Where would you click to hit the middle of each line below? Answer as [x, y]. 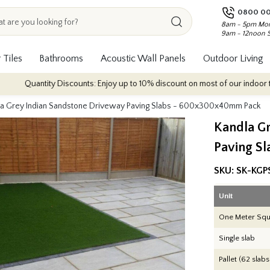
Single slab [237, 238]
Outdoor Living [233, 58]
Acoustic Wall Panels [143, 58]
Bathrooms [61, 58]
